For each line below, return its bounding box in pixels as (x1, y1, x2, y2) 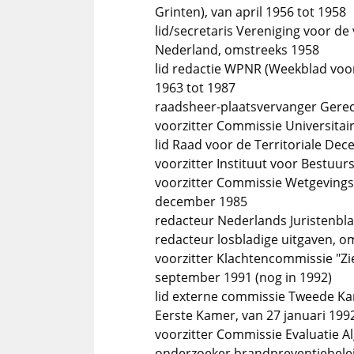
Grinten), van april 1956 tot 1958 (155, 3, 346, 21)
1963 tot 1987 (155, 79, 235, 96)
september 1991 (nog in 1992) (155, 269, 332, 286)
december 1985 (155, 193, 247, 210)
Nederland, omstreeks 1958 (155, 41, 319, 58)
